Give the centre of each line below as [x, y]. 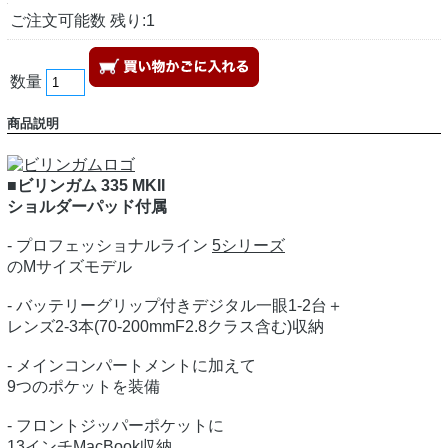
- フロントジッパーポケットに [115, 426]
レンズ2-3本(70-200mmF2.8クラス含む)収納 [165, 327]
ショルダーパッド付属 [87, 207]
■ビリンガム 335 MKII [86, 186]
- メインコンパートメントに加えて [131, 366]
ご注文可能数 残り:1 [82, 20]
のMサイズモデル [69, 267]
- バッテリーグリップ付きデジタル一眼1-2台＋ [175, 306]
